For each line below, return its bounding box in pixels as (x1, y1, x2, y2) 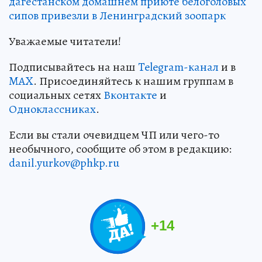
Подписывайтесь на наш (9, 59, 138, 75)
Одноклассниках (9, 101, 96, 118)
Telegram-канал (138, 59, 219, 75)
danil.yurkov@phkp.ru (9, 155, 119, 171)
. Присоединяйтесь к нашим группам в (33, 73, 233, 89)
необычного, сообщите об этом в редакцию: (9, 141, 232, 157)
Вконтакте (104, 87, 157, 104)
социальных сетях (9, 87, 104, 104)
